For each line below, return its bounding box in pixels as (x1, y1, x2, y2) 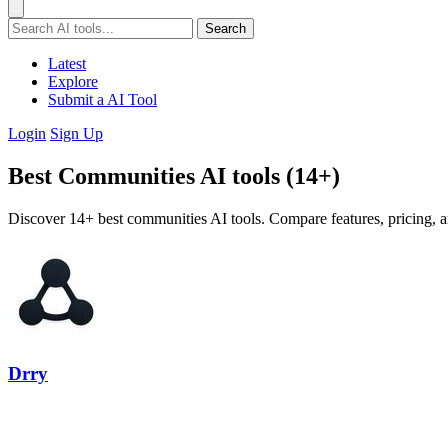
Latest (48, 55, 86, 72)
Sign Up (50, 125, 103, 142)
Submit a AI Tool (48, 91, 157, 108)
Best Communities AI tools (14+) (8, 162, 340, 189)
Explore (48, 73, 98, 90)
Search (205, 21, 246, 36)
